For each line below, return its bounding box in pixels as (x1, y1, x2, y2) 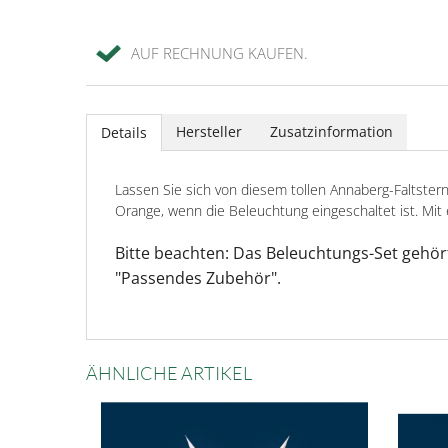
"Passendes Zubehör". (115, 267, 281, 290)
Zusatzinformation (270, 122, 393, 142)
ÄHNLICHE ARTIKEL (86, 362, 252, 385)
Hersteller (176, 122, 242, 142)
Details (101, 123, 147, 143)
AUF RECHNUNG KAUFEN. (131, 43, 308, 64)
